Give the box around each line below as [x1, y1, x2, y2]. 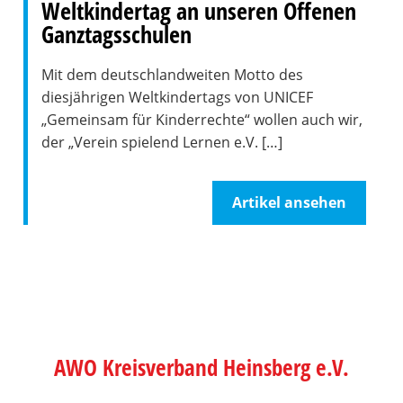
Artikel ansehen [232, 193, 347, 212]
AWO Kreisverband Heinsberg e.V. [54, 352, 349, 382]
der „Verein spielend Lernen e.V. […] [40, 132, 282, 152]
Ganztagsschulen [40, 18, 192, 50]
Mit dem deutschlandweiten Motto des [40, 65, 303, 85]
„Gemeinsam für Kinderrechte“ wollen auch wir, [40, 110, 363, 130]
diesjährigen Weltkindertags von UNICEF [40, 87, 313, 107]
